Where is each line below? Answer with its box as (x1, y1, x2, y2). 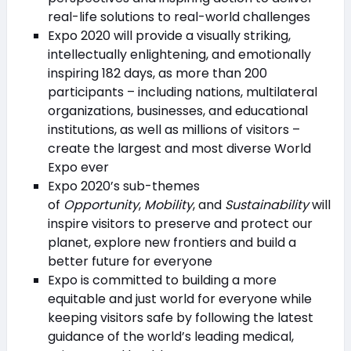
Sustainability (224, 195, 309, 214)
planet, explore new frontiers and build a (47, 233, 296, 251)
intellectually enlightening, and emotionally (47, 45, 311, 63)
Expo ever (47, 157, 109, 176)
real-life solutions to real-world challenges (47, 7, 310, 26)
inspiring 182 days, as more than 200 (47, 63, 267, 82)
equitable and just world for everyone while (47, 289, 312, 308)
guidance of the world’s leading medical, (47, 327, 294, 346)
